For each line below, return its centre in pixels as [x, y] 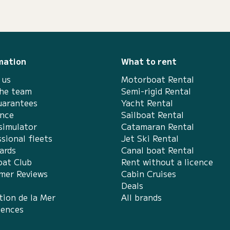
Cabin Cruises [149, 174]
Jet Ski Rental [150, 138]
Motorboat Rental [158, 79]
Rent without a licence [167, 162]
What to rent [149, 61]
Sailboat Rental [152, 114]
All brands [141, 197]
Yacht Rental [147, 103]
